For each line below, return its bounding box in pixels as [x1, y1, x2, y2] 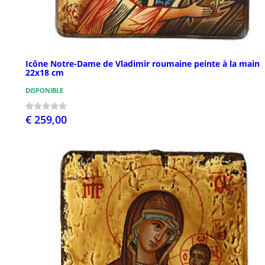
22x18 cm [25, 67, 64, 79]
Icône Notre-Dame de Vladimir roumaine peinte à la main [25, 58, 260, 70]
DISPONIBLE [25, 86, 63, 95]
